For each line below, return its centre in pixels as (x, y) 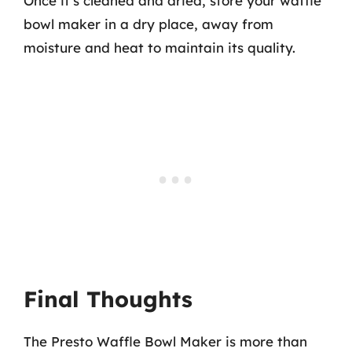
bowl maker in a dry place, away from (148, 24)
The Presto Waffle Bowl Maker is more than (165, 341)
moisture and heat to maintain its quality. (159, 47)
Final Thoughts (108, 299)
